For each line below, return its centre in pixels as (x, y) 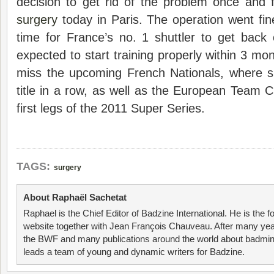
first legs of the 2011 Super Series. (111, 108)
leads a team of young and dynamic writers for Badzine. (134, 252)
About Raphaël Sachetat (75, 197)
